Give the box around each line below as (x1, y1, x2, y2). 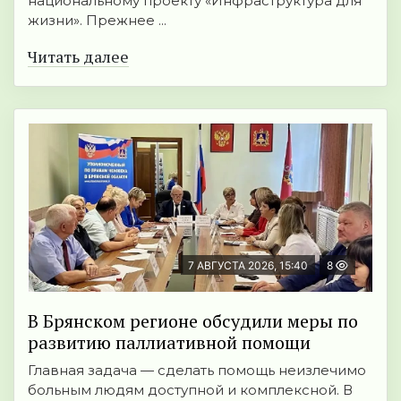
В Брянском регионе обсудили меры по (28, 309, 358, 334)
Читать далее (28, 46, 129, 68)
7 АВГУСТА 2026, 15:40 (188, 259, 308, 273)
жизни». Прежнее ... (28, 12, 166, 30)
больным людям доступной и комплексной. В (28, 381, 353, 399)
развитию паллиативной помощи (28, 330, 311, 355)
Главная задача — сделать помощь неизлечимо (28, 362, 366, 380)
